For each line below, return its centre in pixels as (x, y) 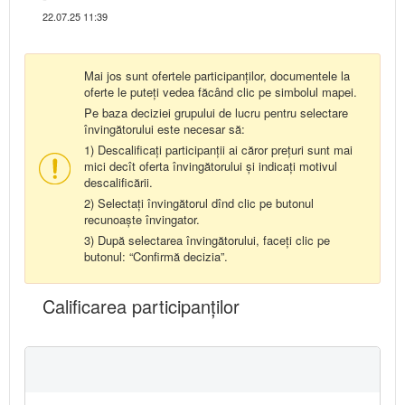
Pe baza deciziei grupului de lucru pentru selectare (216, 112)
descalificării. (118, 182)
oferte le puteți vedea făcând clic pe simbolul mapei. (221, 91)
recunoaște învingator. (142, 219)
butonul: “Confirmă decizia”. (156, 256)
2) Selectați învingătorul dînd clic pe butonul (199, 202)
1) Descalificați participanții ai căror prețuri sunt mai (218, 149)
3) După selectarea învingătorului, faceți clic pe (207, 240)
